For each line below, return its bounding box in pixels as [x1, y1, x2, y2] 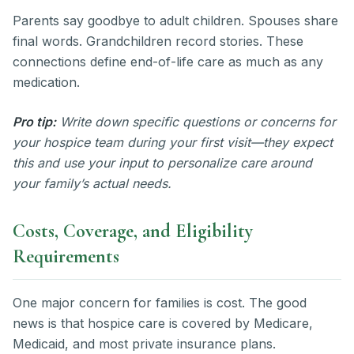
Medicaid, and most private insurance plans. [13, 336, 276, 352]
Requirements [13, 245, 119, 269]
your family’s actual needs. [13, 175, 171, 192]
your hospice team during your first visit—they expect [13, 134, 333, 151]
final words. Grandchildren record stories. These [13, 33, 303, 50]
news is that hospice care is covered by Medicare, [13, 315, 313, 332]
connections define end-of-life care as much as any [13, 54, 323, 70]
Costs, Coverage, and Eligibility [13, 220, 253, 243]
